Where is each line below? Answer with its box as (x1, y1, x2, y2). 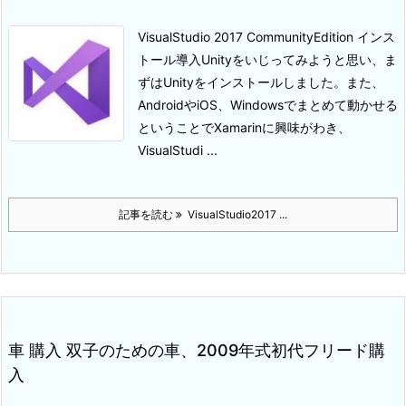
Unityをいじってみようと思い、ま (201, 52, 397, 68)
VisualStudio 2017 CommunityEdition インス (138, 29, 395, 45)
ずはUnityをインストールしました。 (138, 74, 346, 91)
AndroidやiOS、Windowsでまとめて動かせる (138, 97, 398, 113)
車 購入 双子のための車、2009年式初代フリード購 (8, 341, 385, 361)
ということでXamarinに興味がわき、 (138, 120, 351, 136)
